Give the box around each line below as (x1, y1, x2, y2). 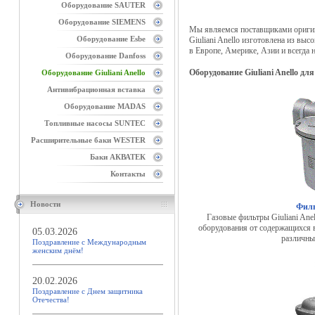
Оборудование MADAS (64, 102, 146, 110)
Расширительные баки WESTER (31, 136, 146, 144)
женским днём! (32, 246, 86, 255)
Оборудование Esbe (77, 34, 146, 43)
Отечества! (32, 295, 72, 304)
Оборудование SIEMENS (58, 18, 146, 26)
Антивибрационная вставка (47, 85, 146, 94)
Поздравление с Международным (32, 238, 146, 246)
